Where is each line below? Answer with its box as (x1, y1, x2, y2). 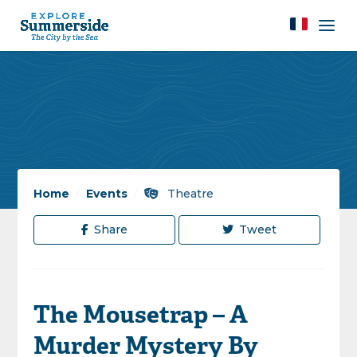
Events (86, 186, 128, 201)
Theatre (164, 186, 214, 201)
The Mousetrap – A (33, 302, 249, 331)
